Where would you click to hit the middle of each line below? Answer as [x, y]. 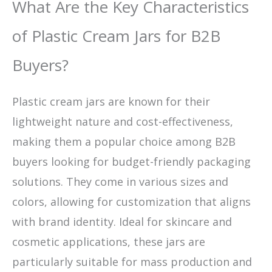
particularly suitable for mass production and [132, 261]
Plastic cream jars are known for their [111, 101]
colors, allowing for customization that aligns [131, 201]
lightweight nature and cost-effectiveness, [123, 121]
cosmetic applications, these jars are [109, 241]
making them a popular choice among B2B [124, 141]
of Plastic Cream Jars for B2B [116, 36]
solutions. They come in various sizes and [120, 181]
